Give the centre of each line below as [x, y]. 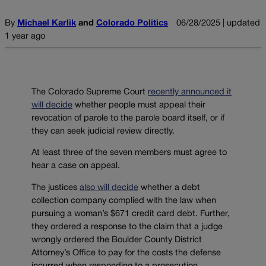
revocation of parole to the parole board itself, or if [128, 118]
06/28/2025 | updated [218, 23]
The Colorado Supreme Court [90, 92]
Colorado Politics [132, 23]
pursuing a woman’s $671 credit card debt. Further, [131, 214]
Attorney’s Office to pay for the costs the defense [126, 254]
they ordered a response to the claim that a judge [127, 227]
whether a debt [169, 188]
